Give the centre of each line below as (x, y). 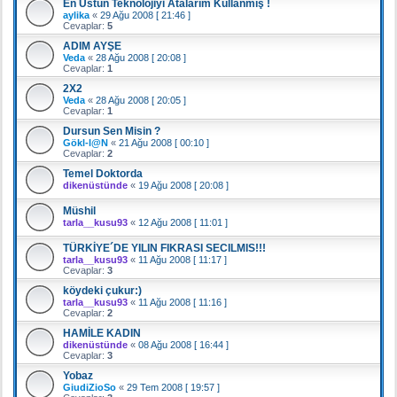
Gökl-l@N (86, 142)
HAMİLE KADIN (102, 333)
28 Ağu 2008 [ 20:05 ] (141, 100)
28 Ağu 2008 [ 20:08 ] (141, 57)
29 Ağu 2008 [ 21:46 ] (145, 15)
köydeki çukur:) (102, 290)
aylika (76, 15)
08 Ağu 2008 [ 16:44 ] (183, 344)
